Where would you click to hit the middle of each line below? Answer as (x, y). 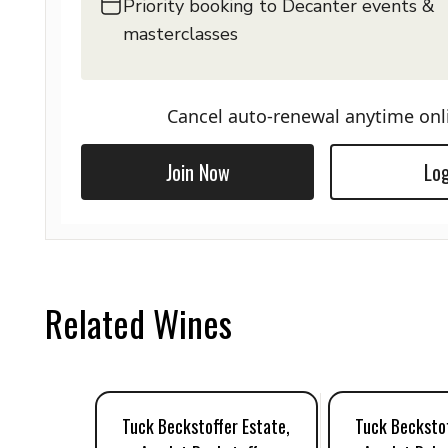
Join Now (197, 172)
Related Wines (138, 322)
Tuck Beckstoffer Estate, (206, 426)
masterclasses (180, 34)
